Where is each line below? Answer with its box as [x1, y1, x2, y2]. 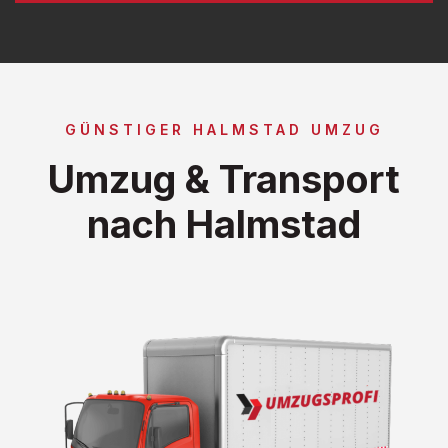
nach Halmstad [87, 200, 361, 247]
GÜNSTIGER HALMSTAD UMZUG [64, 120, 384, 138]
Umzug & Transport [48, 155, 400, 202]
